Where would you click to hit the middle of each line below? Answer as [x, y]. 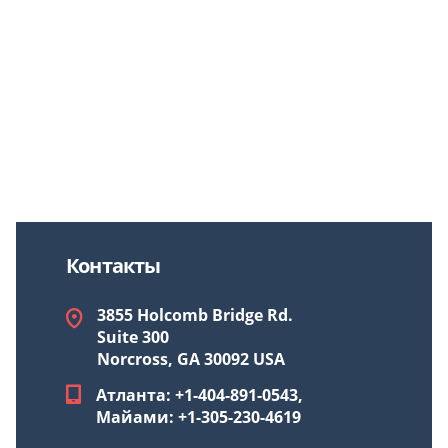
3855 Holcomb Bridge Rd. [195, 315]
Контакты [113, 265]
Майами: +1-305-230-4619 [198, 417]
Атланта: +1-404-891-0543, [199, 395]
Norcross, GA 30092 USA [191, 359]
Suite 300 [133, 337]
